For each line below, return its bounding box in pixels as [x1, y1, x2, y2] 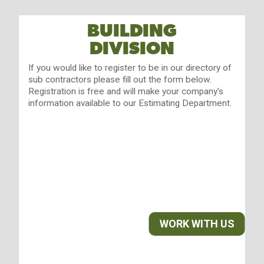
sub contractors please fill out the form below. [28, 74, 212, 85]
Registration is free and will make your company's [28, 85, 223, 97]
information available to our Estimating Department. [28, 97, 232, 108]
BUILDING [87, 21, 177, 40]
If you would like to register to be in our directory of [28, 62, 232, 73]
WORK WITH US [159, 217, 235, 230]
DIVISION [90, 39, 174, 58]
